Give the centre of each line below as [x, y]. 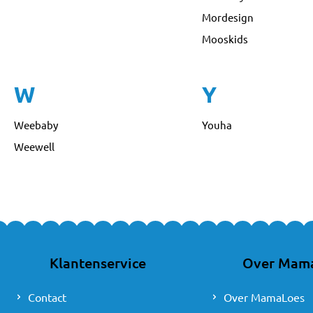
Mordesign [227, 17]
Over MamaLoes [264, 297]
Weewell [34, 147]
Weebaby [36, 125]
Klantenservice [98, 262]
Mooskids [225, 39]
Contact [47, 297]
